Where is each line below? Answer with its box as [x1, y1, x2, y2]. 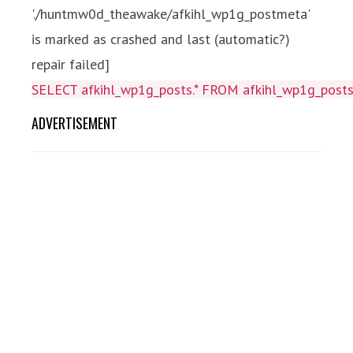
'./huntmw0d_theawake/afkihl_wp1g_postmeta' [32, 5, 310, 23]
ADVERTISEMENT [32, 113, 117, 133]
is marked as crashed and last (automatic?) [32, 30, 290, 48]
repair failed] [32, 55, 110, 73]
